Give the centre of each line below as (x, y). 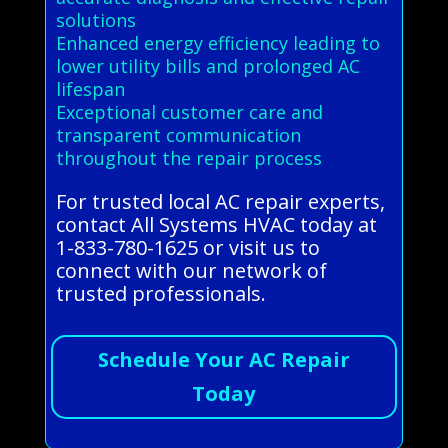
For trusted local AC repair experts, (220, 202)
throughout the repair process (188, 158)
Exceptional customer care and (189, 112)
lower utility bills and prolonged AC (207, 66)
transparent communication (178, 135)
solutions (95, 20)
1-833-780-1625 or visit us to (187, 248)
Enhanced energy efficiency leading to (217, 43)
